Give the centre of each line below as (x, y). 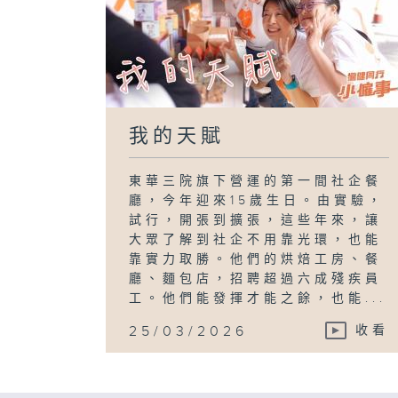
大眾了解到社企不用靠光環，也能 (256, 239)
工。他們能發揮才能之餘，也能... (258, 298)
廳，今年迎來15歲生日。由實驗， (257, 200)
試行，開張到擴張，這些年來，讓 (256, 220)
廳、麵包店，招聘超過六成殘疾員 (256, 279)
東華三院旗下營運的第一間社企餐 (256, 181)
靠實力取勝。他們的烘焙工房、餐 (256, 259)
